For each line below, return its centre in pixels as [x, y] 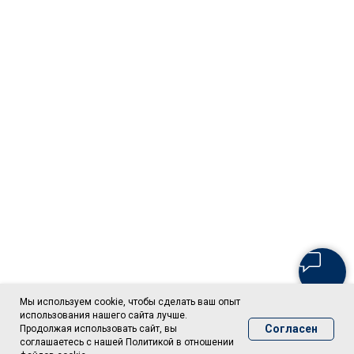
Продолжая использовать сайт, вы [98, 329]
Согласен [291, 329]
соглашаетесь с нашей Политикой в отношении [127, 342]
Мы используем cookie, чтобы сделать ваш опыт [130, 302]
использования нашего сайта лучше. [104, 315]
